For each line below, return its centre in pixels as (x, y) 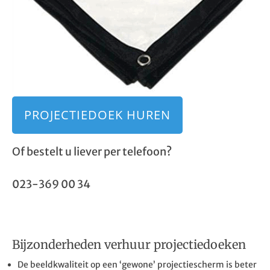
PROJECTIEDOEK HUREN (97, 115)
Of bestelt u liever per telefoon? (92, 151)
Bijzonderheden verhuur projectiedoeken (129, 244)
